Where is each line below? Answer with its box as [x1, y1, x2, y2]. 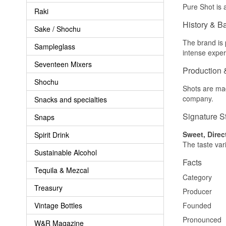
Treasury [34, 182, 63, 193]
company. [183, 93, 213, 104]
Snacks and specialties [34, 94, 107, 104]
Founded [183, 200, 211, 211]
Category [183, 172, 212, 183]
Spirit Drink [34, 129, 69, 140]
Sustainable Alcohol [34, 147, 97, 157]
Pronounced [183, 214, 221, 225]
